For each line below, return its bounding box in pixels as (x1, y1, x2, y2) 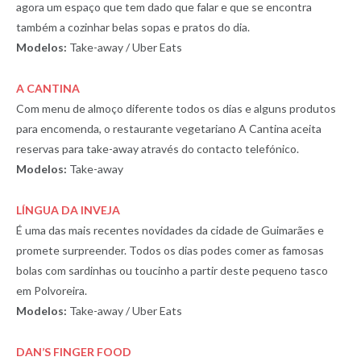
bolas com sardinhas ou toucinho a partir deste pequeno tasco (16, 263, 328, 277)
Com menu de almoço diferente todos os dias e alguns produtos (16, 101, 336, 115)
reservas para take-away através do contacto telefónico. (16, 141, 299, 156)
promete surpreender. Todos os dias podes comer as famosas (16, 243, 324, 257)
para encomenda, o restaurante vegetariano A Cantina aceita (16, 121, 322, 135)
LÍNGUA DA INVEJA (16, 202, 120, 217)
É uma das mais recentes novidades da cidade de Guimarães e (16, 222, 324, 237)
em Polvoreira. (16, 283, 87, 297)
